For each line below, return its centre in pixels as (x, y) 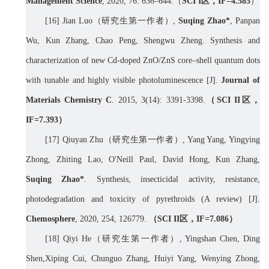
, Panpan (245, 21)
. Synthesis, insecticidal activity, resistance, (172, 180)
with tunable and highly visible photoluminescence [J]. (122, 80)
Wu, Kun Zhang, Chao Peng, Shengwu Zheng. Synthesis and (143, 41)
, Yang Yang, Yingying (222, 140)
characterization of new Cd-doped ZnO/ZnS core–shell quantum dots (143, 61)
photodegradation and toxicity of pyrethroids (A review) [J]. (143, 199)
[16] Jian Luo (69, 21)
